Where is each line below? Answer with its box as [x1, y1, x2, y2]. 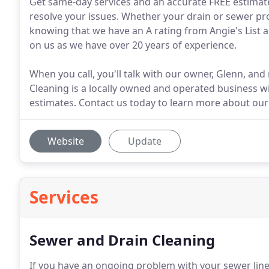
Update [128, 134, 162, 148]
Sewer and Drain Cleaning [29, 230, 215, 250]
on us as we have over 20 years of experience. [29, 38, 237, 52]
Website [47, 134, 84, 148]
